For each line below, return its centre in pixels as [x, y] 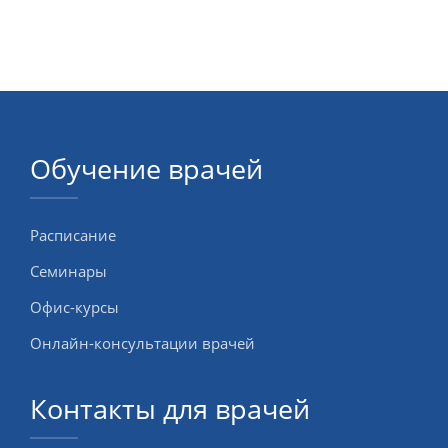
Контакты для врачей [170, 408]
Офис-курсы [74, 306]
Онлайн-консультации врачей [142, 342]
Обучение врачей [146, 168]
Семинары [68, 270]
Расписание [73, 234]
